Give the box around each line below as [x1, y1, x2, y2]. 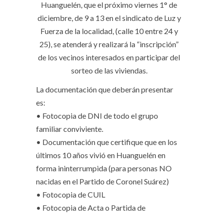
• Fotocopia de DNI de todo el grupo [36, 111, 158, 120]
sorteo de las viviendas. [71, 66, 147, 75]
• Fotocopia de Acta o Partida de [36, 203, 145, 212]
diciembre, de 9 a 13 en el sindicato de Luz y [37, 13, 181, 22]
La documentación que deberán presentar [36, 85, 173, 94]
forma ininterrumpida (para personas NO [36, 163, 172, 173]
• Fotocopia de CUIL [36, 190, 105, 199]
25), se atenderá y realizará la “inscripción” [39, 39, 179, 49]
